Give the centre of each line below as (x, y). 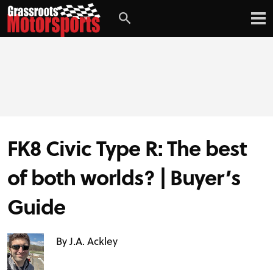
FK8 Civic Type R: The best (127, 147)
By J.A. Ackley (87, 241)
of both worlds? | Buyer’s (124, 177)
